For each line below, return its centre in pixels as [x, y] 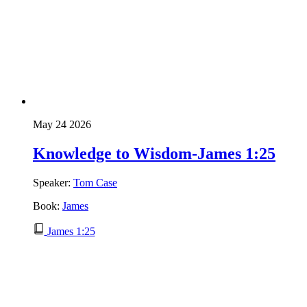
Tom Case [95, 182]
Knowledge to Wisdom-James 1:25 [154, 153]
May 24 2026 [62, 124]
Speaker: [53, 182]
